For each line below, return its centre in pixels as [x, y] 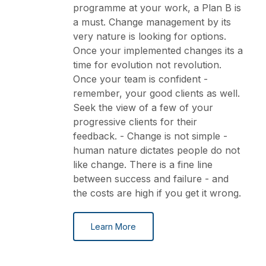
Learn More [113, 227]
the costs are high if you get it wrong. [157, 193]
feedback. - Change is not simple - [150, 136]
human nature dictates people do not [156, 151]
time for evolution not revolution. [147, 65]
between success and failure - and [151, 179]
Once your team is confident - [140, 79]
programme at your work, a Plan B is [157, 8]
